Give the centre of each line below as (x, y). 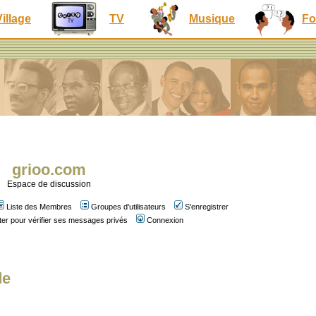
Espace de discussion (49, 184)
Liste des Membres (39, 207)
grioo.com (49, 170)
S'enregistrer (207, 207)
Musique (212, 19)
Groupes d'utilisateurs (128, 207)
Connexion (165, 220)
